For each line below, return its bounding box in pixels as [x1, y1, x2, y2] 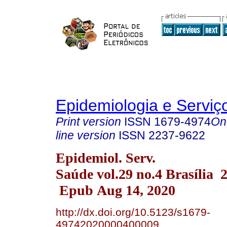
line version [56, 129, 116, 142]
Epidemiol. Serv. [56, 149, 156, 166]
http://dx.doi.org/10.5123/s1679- [56, 206, 210, 218]
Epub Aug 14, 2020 [56, 182, 175, 198]
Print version [56, 115, 121, 128]
